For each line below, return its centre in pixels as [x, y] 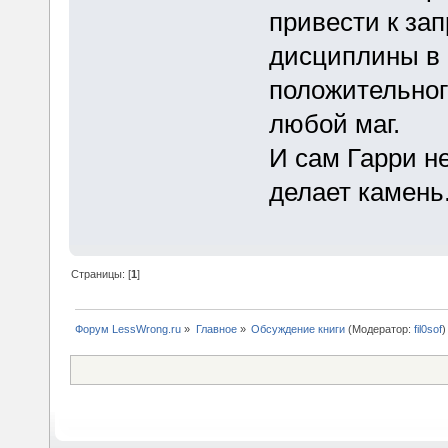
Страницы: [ [101, 274]
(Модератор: [379, 329]
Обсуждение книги [297, 329]
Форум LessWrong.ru [128, 329]
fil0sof [427, 329]
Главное [216, 329]
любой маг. [334, 123]
